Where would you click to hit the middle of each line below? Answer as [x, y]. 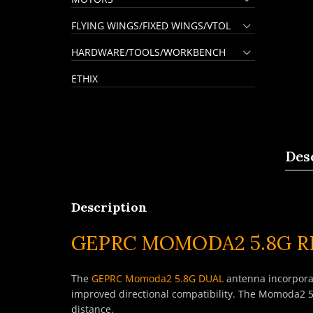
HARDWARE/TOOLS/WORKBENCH [148, 52]
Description [109, 207]
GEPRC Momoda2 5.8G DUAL [158, 278]
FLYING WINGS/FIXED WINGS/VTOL [151, 26]
